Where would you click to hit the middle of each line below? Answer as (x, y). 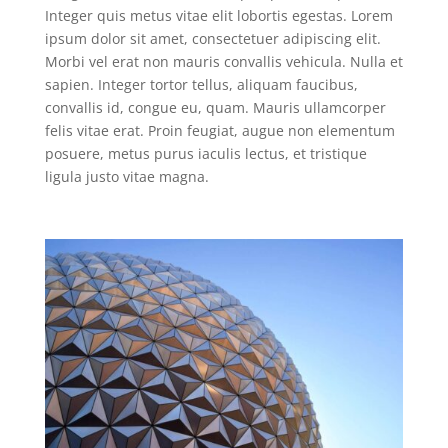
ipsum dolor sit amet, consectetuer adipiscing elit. (212, 38)
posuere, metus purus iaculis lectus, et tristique (205, 153)
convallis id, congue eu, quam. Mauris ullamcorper (215, 107)
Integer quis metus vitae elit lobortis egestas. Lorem (218, 15)
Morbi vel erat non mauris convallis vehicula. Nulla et (223, 61)
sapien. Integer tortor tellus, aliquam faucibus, (201, 84)
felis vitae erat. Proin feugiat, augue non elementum (219, 130)
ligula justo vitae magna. (126, 176)
